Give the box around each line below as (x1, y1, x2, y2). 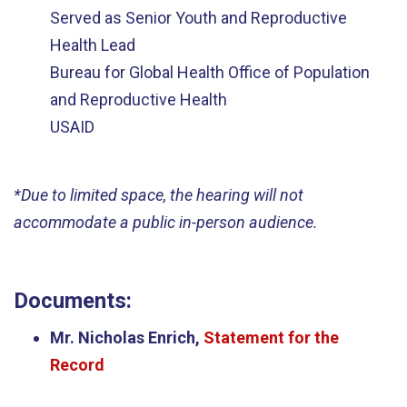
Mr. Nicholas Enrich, (50, 328, 203, 347)
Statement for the (203, 328, 339, 347)
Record (50, 355, 104, 374)
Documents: (14, 287, 132, 313)
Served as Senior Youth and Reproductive (50, 8, 347, 27)
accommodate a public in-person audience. (14, 212, 318, 232)
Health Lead (50, 35, 135, 55)
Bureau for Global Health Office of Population (50, 63, 370, 82)
